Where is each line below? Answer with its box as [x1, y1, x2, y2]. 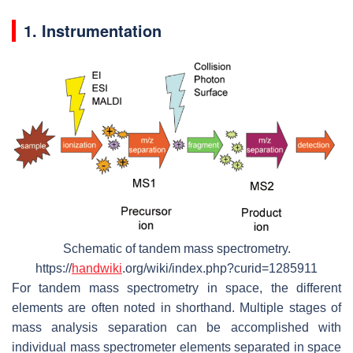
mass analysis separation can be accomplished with [12, 320, 341, 334]
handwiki [72, 261, 122, 275]
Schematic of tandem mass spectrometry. [62, 241, 291, 255]
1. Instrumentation [24, 18, 162, 42]
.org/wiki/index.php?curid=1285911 [122, 261, 318, 275]
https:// [35, 261, 72, 275]
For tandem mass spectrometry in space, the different [12, 281, 341, 295]
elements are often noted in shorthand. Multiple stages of [12, 300, 341, 314]
